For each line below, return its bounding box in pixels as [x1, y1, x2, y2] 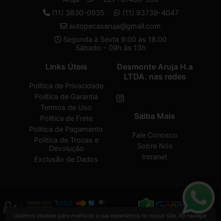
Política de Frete [39, 114, 93, 122]
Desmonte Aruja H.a [116, 62, 193, 72]
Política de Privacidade [29, 81, 104, 90]
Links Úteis [45, 62, 87, 72]
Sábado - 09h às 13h [75, 43, 146, 52]
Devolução [48, 144, 84, 152]
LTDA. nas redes [123, 72, 186, 81]
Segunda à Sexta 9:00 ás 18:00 [61, 35, 167, 43]
